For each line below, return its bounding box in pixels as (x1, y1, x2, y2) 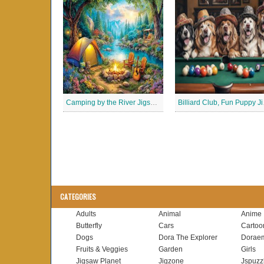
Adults (76, 210, 96, 218)
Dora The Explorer (159, 233, 217, 242)
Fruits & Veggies (76, 245, 128, 253)
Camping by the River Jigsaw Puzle (150, 98, 157, 107)
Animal (159, 210, 181, 218)
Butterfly (76, 222, 102, 230)
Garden (159, 245, 183, 253)
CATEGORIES (60, 192, 96, 202)
